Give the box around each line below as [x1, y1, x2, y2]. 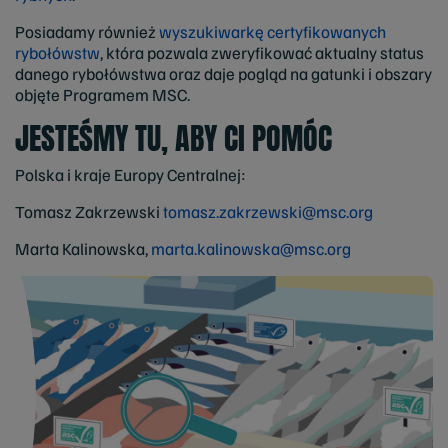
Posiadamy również [15, 20, 159, 42]
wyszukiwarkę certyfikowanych [159, 20, 386, 42]
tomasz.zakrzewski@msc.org [163, 201, 373, 223]
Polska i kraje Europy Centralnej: [15, 164, 246, 186]
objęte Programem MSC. [15, 83, 190, 105]
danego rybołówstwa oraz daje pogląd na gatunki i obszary [15, 62, 432, 84]
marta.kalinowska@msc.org [151, 238, 351, 260]
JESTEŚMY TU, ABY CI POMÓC [15, 115, 332, 161]
